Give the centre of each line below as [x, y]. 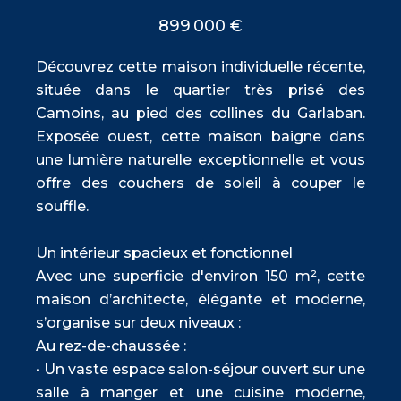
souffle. [62, 206]
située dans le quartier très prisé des [200, 90]
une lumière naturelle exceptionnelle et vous [200, 159]
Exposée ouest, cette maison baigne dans [200, 136]
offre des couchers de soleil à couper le [200, 183]
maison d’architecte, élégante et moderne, [200, 299]
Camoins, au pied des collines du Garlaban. [200, 113]
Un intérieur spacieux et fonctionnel [164, 252]
